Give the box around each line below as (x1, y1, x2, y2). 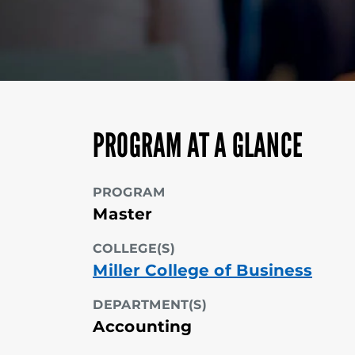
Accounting (93, 317, 192, 336)
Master (93, 204, 152, 223)
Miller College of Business (93, 261, 312, 280)
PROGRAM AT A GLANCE (93, 126, 303, 166)
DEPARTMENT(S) (93, 297, 207, 312)
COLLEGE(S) (93, 241, 175, 256)
